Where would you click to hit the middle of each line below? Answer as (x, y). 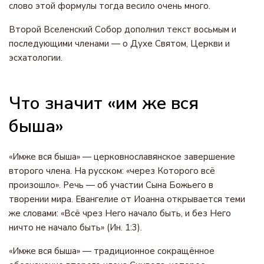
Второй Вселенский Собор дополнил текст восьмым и (123, 29)
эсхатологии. (36, 58)
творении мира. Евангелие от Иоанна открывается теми (127, 199)
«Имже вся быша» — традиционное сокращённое (112, 251)
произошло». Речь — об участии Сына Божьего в (111, 185)
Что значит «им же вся (104, 103)
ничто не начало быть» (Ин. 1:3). (75, 227)
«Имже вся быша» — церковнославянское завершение (122, 157)
